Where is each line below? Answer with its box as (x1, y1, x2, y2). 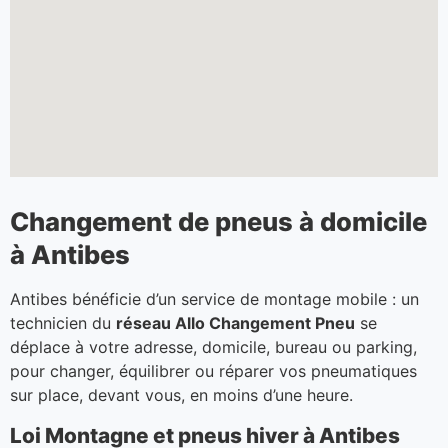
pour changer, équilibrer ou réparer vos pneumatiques (10, 361, 417, 382)
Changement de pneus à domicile (10, 206, 427, 238)
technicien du (10, 313, 116, 334)
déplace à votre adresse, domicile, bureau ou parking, (10, 337, 417, 358)
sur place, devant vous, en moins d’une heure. (10, 385, 353, 406)
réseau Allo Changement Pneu (116, 313, 355, 334)
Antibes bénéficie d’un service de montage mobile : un (10, 289, 419, 310)
